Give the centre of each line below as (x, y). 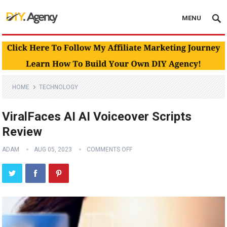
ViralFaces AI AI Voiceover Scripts (97, 117)
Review (22, 132)
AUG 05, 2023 (53, 150)
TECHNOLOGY (59, 87)
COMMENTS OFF (110, 150)
